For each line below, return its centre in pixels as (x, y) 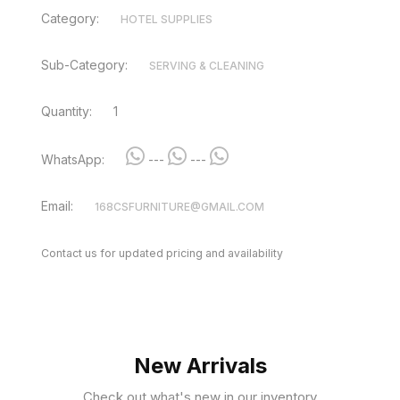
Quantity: (67, 111)
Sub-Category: (84, 65)
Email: (57, 206)
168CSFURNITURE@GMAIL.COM (179, 207)
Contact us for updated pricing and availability (162, 253)
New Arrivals (200, 365)
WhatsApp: (73, 159)
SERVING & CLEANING (207, 66)
